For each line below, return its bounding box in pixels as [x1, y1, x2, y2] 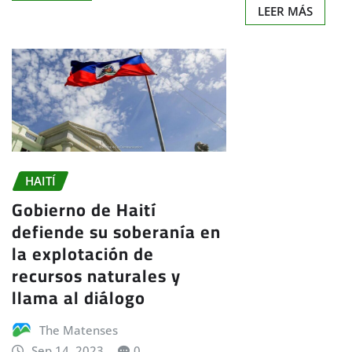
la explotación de [12, 236, 154, 270]
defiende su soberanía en [12, 214, 221, 248]
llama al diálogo [12, 280, 145, 314]
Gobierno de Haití [12, 192, 156, 226]
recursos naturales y [12, 258, 181, 292]
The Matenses [38, 321, 118, 338]
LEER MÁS [258, 2, 313, 19]
